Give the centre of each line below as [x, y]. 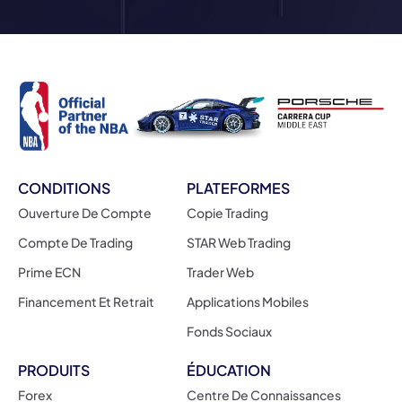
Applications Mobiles [247, 301]
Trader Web [220, 271]
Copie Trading [227, 212]
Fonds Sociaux [229, 331]
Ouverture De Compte [85, 212]
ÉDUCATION [228, 370]
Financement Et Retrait [86, 301]
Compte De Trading [75, 242]
